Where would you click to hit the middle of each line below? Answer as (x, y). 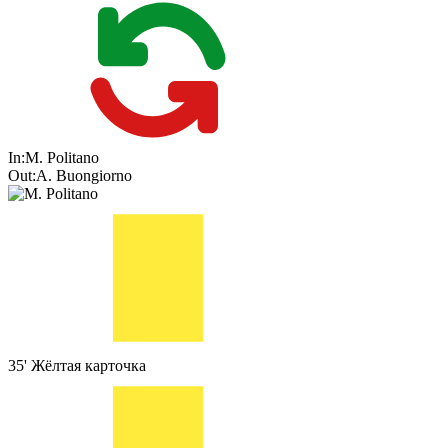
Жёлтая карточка (88, 366)
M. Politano (62, 158)
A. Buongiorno (84, 176)
